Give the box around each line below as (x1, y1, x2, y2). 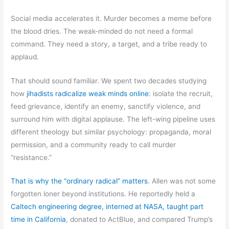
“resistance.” (11, 153, 52, 162)
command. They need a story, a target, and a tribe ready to (11, 39, 208, 48)
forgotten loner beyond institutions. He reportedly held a (11, 190, 196, 198)
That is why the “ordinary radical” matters (11, 177, 148, 186)
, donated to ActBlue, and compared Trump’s (66, 215, 213, 224)
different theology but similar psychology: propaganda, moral (11, 127, 212, 136)
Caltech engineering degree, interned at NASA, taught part (11, 202, 204, 211)
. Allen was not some (148, 177, 216, 186)
